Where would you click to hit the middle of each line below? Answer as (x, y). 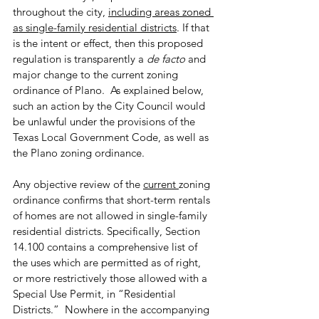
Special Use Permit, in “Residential (96, 294)
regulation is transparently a (80, 59)
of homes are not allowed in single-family (111, 216)
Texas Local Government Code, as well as (112, 137)
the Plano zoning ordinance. (79, 153)
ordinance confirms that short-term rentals (113, 200)
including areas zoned (161, 12)
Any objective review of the (78, 184)
